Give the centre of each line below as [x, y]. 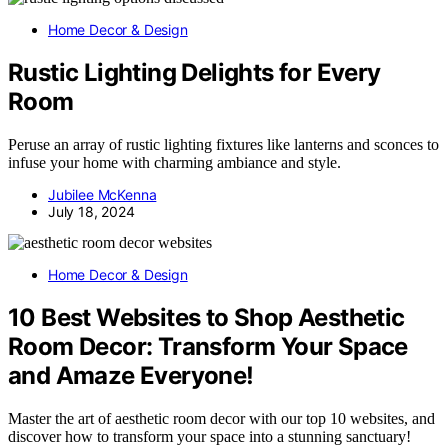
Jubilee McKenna [102, 195]
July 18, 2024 [91, 212]
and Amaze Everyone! [131, 375]
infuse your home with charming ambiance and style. [174, 163]
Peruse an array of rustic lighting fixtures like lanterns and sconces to [223, 145]
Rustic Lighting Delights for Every [194, 73]
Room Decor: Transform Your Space [208, 346]
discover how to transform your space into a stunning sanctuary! [209, 436]
